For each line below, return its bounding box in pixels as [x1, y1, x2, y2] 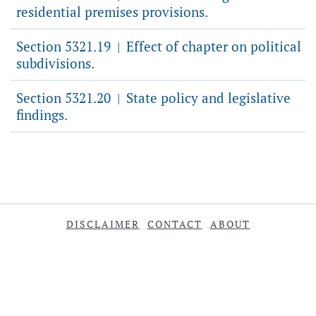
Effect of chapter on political [123, 37, 301, 55]
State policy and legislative [123, 89, 291, 107]
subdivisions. [16, 54, 95, 72]
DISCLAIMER [66, 217, 140, 231]
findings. [16, 106, 68, 123]
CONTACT [147, 217, 202, 231]
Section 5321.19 [16, 37, 114, 55]
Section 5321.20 [16, 89, 114, 107]
